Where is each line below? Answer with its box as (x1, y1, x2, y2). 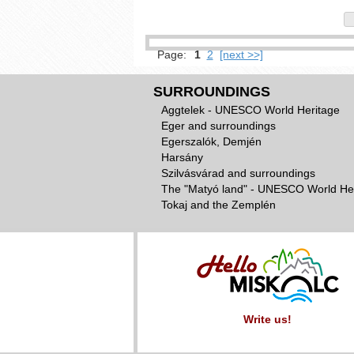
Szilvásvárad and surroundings (160, 167, 315, 179)
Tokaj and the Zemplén (160, 198, 276, 211)
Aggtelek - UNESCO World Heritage (160, 104, 340, 116)
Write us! (243, 313, 292, 326)
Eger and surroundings (160, 119, 276, 132)
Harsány (160, 151, 203, 164)
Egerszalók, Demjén (160, 135, 262, 148)
